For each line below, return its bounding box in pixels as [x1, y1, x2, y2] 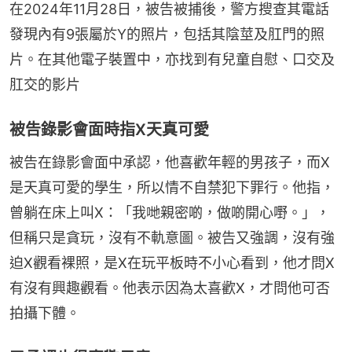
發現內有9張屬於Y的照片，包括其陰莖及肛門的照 [9, 25, 324, 42]
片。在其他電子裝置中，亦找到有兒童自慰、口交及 [9, 50, 335, 68]
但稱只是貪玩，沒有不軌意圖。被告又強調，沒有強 [9, 229, 335, 246]
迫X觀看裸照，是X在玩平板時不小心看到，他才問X [9, 254, 335, 271]
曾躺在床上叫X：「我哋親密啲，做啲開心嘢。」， [9, 203, 330, 221]
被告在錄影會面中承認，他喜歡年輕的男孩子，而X [9, 153, 330, 170]
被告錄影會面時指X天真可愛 [9, 119, 209, 139]
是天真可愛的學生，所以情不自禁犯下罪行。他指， [9, 178, 335, 196]
